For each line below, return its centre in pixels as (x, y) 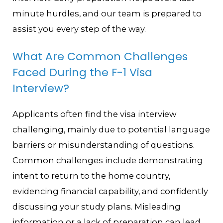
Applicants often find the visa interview (95, 114)
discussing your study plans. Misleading (97, 206)
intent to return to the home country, (92, 175)
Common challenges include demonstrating (108, 160)
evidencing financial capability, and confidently (111, 191)
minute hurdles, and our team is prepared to (107, 13)
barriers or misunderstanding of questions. (104, 145)
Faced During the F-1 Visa (83, 73)
